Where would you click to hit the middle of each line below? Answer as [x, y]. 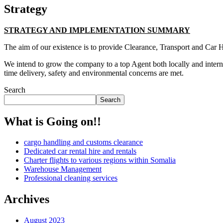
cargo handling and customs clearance [83, 142]
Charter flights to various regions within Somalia [100, 160]
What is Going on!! [53, 121]
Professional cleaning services [71, 178]
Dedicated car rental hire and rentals [80, 151]
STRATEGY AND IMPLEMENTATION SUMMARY [97, 30]
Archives [27, 199]
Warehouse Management [63, 169]
